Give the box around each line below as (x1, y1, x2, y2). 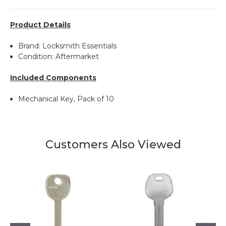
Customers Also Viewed (45, 137, 181, 151)
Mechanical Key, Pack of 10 (18, 94, 115, 103)
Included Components (10, 73, 96, 82)
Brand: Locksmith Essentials (18, 41, 117, 50)
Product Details (10, 20, 71, 29)
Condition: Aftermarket (18, 51, 99, 61)
